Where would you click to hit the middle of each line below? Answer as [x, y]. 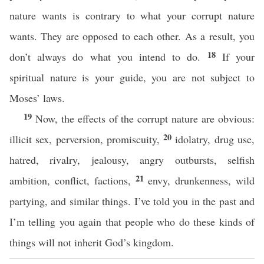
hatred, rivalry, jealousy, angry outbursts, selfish [132, 160]
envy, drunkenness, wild [202, 180]
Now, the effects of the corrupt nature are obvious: [145, 118]
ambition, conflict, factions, [72, 180]
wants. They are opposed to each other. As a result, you [132, 36]
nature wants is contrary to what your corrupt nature [132, 15]
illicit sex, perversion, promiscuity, [87, 139]
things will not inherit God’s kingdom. [93, 242]
